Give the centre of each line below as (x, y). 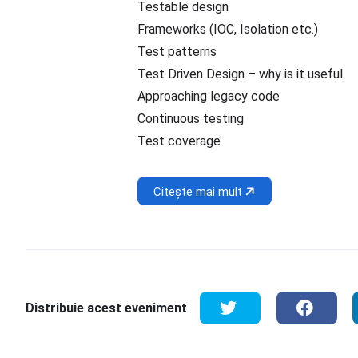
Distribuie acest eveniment (106, 308)
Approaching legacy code (209, 96)
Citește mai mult (199, 192)
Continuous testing (191, 119)
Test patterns (177, 52)
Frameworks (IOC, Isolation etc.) (228, 29)
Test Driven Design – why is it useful (240, 74)
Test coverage (179, 141)
